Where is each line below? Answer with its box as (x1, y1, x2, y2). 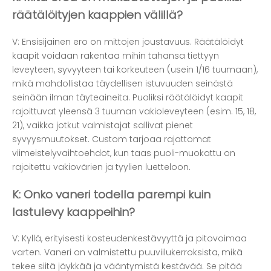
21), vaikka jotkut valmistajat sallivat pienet (12, 119, 193, 131)
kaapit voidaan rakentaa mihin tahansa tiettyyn (12, 49, 219, 62)
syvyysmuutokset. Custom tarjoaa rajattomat (12, 132, 211, 145)
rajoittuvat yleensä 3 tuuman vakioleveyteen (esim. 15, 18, (12, 105, 256, 117)
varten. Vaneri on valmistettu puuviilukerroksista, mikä (12, 246, 243, 259)
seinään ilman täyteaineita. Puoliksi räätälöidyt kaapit (12, 91, 243, 103)
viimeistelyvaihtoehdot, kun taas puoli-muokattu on (12, 146, 235, 159)
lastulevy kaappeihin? (12, 203, 135, 220)
